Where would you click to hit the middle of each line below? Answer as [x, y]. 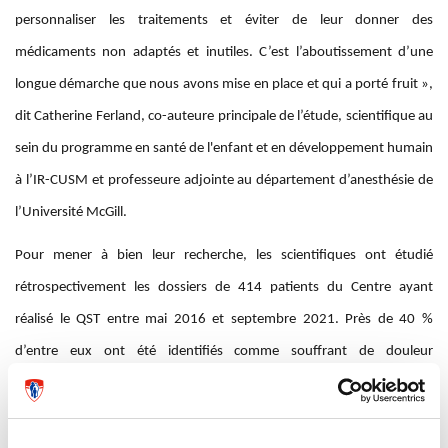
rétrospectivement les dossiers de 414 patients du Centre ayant [224, 288]
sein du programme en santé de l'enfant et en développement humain [224, 149]
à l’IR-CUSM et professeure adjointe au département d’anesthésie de [224, 181]
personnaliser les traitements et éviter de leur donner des [224, 21]
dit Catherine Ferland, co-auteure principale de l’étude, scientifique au [224, 117]
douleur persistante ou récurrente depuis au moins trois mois [245, 423]
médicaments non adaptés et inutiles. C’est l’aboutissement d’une [224, 53]
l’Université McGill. [71, 213]
